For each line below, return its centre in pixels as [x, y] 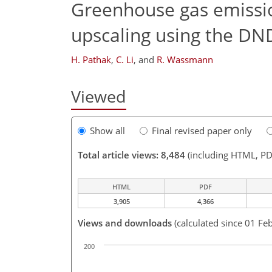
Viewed [99, 96]
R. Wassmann [185, 59]
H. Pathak [91, 59]
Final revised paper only [202, 131]
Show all [107, 131]
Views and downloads [125, 223]
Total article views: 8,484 [131, 155]
